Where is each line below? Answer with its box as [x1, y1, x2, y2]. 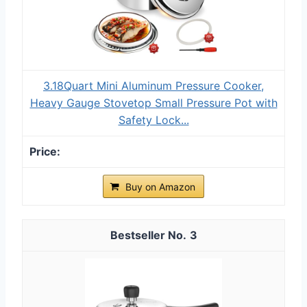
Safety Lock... [118, 112, 189, 127]
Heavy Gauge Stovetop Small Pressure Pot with [29, 95, 278, 110]
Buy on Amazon [125, 180, 195, 193]
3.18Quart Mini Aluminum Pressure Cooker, [43, 78, 264, 93]
